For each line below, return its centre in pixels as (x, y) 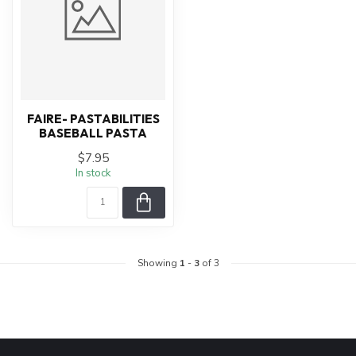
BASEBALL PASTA (93, 133)
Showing (158, 263)
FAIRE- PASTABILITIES (93, 119)
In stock (93, 173)
